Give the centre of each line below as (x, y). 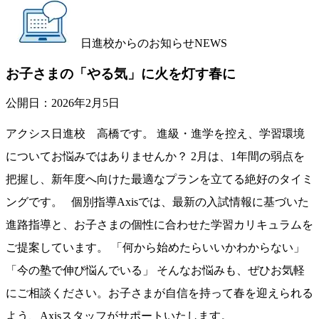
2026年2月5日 (85, 103)
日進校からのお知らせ (137, 43)
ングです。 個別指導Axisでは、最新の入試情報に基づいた (157, 202)
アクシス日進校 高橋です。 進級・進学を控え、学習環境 (155, 134)
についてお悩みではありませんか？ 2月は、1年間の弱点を (155, 157)
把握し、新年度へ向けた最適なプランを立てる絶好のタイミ (159, 179)
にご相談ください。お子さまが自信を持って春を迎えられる (159, 293)
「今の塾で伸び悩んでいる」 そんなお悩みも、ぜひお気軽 (155, 271)
